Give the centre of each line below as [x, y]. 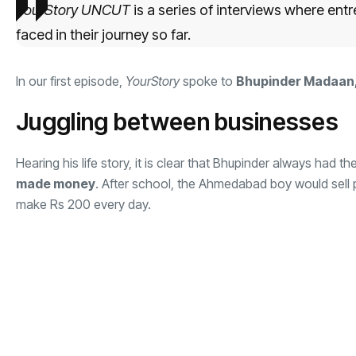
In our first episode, [71, 81]
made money [56, 183]
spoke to [209, 81]
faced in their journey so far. [105, 34]
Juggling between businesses [180, 121]
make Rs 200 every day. [85, 204]
